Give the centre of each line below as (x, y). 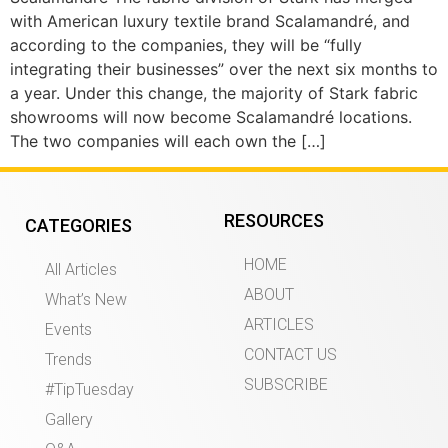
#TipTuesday (89, 390)
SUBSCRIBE (286, 385)
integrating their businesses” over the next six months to (224, 68)
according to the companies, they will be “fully (186, 44)
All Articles (81, 270)
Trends (68, 360)
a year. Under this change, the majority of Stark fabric (214, 92)
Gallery (69, 420)
